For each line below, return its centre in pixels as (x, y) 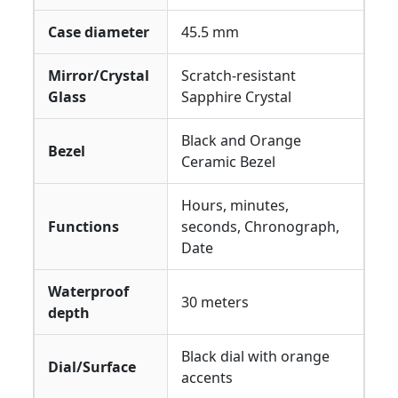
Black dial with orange (255, 356)
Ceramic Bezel (228, 162)
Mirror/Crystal (99, 76)
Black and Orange (241, 140)
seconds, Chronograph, (260, 227)
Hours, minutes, (235, 205)
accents (207, 378)
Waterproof (88, 291)
